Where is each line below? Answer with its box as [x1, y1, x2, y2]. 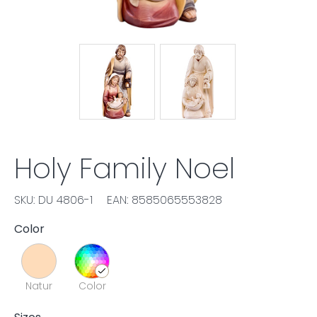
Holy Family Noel [14, 149, 235, 188]
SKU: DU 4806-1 [14, 192, 93, 208]
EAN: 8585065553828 [107, 192, 222, 208]
